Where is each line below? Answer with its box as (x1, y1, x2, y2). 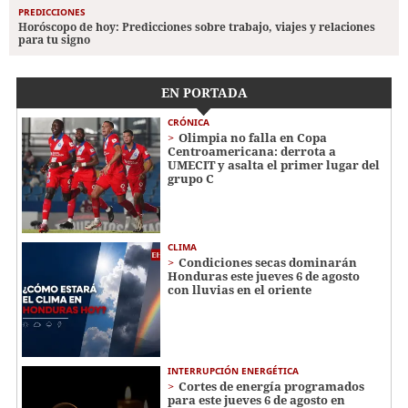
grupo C (168, 169, 214, 187)
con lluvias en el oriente (168, 280, 311, 298)
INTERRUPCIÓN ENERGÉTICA (168, 364, 299, 378)
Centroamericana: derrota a (168, 142, 336, 159)
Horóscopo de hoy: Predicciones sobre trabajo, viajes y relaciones (18, 18, 375, 35)
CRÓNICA (168, 115, 209, 128)
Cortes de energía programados (178, 378, 364, 395)
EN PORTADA (160, 83, 248, 101)
